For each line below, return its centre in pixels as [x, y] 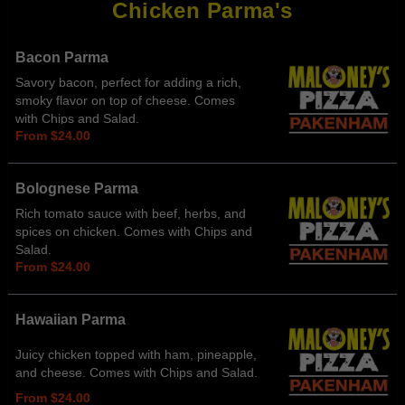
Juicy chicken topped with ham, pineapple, [136, 354]
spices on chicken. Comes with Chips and [134, 232]
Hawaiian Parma [71, 320]
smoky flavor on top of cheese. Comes [125, 101]
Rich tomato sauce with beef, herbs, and [131, 214]
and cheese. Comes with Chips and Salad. [137, 372]
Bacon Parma [62, 57]
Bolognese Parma [77, 188]
